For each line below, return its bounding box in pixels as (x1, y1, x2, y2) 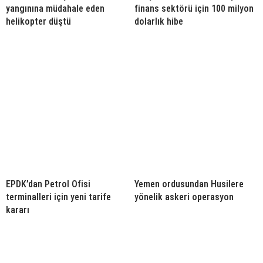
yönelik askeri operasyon (134, 191, 234, 203)
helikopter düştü (6, 16, 71, 27)
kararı (6, 204, 29, 215)
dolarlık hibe (134, 16, 183, 27)
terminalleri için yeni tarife (6, 191, 111, 203)
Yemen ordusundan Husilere (134, 178, 244, 190)
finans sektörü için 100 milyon (134, 3, 254, 14)
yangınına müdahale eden (6, 3, 104, 14)
